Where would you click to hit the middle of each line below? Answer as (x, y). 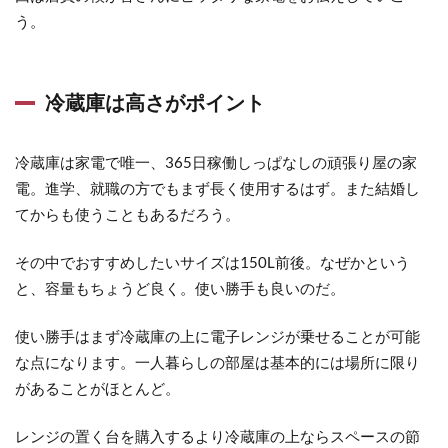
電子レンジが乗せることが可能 (315, 336)
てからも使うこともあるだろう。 (127, 214)
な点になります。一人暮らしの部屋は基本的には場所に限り (217, 362)
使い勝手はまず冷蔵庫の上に (112, 336)
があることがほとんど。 (97, 388)
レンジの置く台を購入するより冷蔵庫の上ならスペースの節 (217, 436)
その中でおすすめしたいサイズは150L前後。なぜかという (212, 262)
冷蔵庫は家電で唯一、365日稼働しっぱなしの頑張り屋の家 (216, 162)
